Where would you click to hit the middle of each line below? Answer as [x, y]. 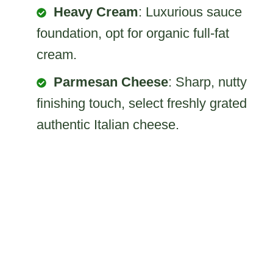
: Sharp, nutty [207, 82]
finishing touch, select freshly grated [142, 104]
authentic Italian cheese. [108, 125]
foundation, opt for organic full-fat [133, 34]
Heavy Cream [96, 12]
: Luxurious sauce [190, 12]
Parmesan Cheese [111, 82]
